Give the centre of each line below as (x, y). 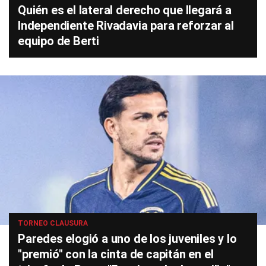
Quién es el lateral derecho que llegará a (125, 10)
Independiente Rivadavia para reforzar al (126, 26)
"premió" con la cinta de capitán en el (116, 254)
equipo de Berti (59, 41)
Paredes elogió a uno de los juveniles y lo (127, 239)
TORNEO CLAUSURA (53, 223)
